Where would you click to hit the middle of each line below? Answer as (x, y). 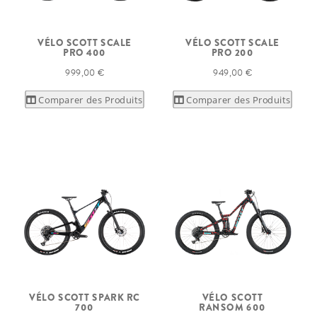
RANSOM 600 (232, 307)
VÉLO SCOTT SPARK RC (85, 297)
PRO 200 (232, 52)
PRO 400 (85, 52)
